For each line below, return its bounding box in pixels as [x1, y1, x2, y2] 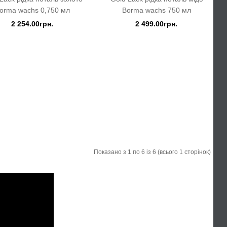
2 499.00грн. [135, 20, 177, 28]
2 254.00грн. [11, 20, 53, 28]
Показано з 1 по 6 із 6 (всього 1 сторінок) [94, 148, 211, 156]
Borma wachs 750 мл [122, 6, 191, 14]
